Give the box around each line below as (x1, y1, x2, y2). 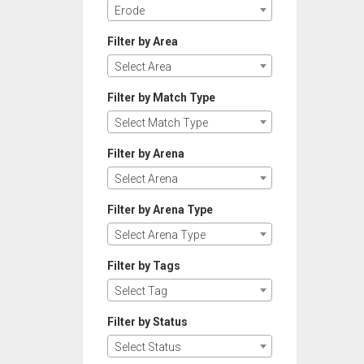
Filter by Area (107, 35, 178, 48)
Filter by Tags (107, 259, 180, 272)
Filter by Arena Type (107, 203, 213, 216)
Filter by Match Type (107, 91, 215, 104)
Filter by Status (107, 315, 188, 328)
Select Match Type (115, 116, 208, 129)
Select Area (115, 60, 171, 73)
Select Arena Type (115, 228, 206, 241)
